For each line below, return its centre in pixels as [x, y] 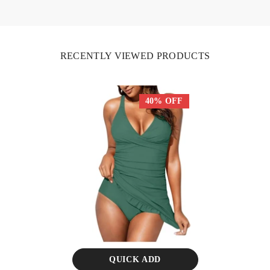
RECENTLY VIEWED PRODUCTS [135, 55]
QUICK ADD [135, 259]
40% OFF [164, 101]
